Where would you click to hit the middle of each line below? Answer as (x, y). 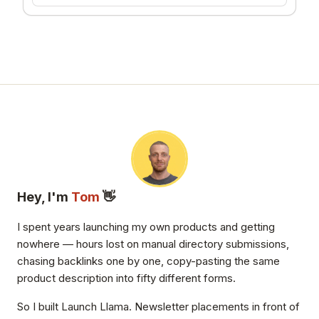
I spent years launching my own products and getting (146, 273)
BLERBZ (78, 29)
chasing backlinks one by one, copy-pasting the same (148, 308)
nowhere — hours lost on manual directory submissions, (153, 291)
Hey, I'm (43, 244)
